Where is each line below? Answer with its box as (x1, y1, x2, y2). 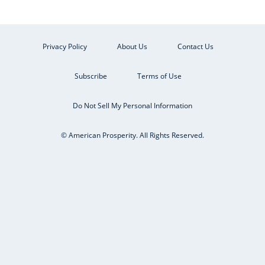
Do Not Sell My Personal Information (73, 100, 192, 111)
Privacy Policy (42, 41, 87, 51)
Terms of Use (137, 70, 182, 81)
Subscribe (74, 70, 107, 81)
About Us (117, 41, 147, 51)
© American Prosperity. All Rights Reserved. (61, 130, 204, 140)
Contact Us (177, 41, 214, 51)
